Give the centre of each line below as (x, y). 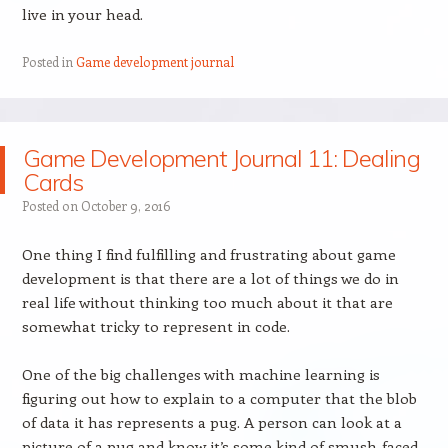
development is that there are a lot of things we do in (210, 278)
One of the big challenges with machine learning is (200, 374)
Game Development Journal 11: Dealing (221, 158)
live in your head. (82, 14)
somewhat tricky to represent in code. (155, 326)
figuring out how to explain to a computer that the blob (219, 398)
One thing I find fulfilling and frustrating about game (208, 254)
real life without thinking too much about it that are (207, 302)
